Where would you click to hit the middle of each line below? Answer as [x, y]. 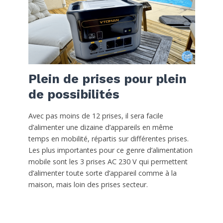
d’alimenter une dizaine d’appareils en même [101, 127]
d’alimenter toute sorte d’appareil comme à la [102, 173]
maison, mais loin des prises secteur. [88, 185]
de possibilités [74, 94]
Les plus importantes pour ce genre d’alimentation [110, 150]
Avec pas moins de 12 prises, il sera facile [96, 116]
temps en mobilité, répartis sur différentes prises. [108, 139]
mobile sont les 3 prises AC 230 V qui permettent [108, 162]
